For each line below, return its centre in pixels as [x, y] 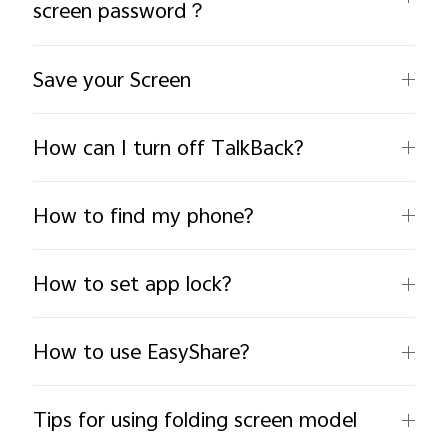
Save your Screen [112, 79]
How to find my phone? [144, 215]
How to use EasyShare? [142, 352]
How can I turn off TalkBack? [169, 147]
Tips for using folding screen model [195, 420]
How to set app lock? [133, 284]
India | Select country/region [239, 169]
